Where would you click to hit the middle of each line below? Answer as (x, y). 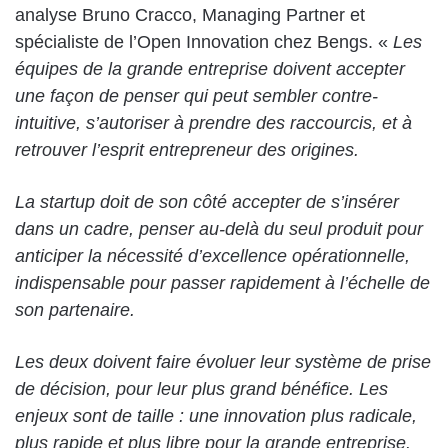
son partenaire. (75, 309)
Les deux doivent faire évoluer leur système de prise (223, 361)
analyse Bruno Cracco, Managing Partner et (190, 14)
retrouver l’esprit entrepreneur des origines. (187, 149)
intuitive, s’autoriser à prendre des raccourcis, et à (213, 122)
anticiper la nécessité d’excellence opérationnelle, (212, 255)
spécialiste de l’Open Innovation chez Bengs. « (204, 41)
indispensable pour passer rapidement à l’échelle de (222, 282)
